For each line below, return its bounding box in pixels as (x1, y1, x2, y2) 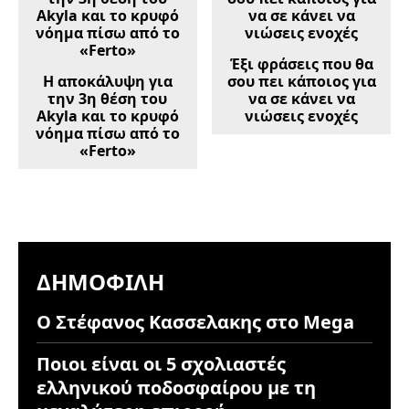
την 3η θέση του (47, 89, 168, 110)
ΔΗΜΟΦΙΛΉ (37, 267, 164, 298)
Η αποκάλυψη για (42, 71, 173, 92)
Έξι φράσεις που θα (229, 54, 373, 75)
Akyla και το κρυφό (36, 106, 179, 127)
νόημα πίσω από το (35, 123, 180, 144)
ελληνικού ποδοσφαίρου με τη (37, 375, 316, 401)
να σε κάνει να (247, 89, 355, 110)
